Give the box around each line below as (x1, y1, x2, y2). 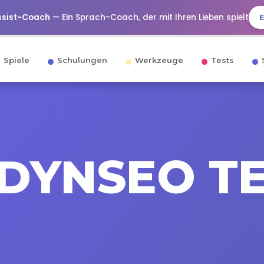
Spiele (4, 55, 29, 65)
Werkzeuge (135, 55, 183, 65)
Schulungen (57, 55, 107, 65)
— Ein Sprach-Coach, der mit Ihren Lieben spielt (49, 12, 249, 23)
